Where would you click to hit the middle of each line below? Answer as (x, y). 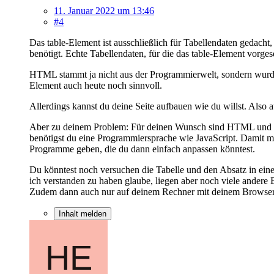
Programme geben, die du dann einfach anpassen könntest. (142, 149)
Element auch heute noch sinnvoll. (96, 85)
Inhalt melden (83, 213)
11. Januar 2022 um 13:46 (104, 10)
